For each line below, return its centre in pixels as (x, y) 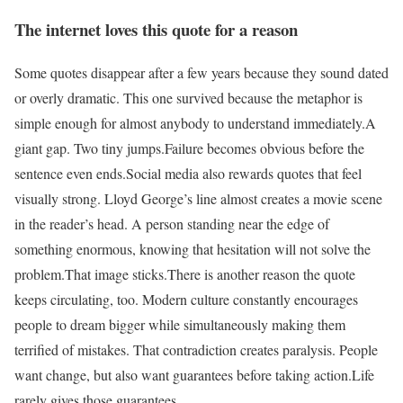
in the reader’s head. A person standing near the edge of (172, 224)
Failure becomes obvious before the (264, 148)
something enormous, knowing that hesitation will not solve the (193, 249)
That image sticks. (116, 274)
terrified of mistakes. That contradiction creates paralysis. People (196, 350)
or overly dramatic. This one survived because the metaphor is (188, 98)
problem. (40, 274)
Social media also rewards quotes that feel (244, 174)
